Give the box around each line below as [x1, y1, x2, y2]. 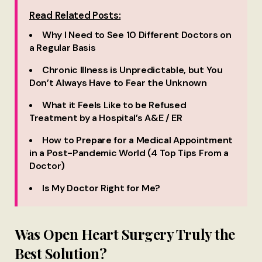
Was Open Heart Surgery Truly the [15, 225, 235, 244]
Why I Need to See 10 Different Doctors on [42, 28, 232, 41]
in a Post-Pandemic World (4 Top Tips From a [29, 146, 229, 159]
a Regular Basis [29, 41, 96, 54]
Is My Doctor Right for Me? [42, 181, 161, 194]
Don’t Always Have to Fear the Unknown [29, 76, 207, 89]
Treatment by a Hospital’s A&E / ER [29, 111, 182, 124]
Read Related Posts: [29, 9, 121, 22]
